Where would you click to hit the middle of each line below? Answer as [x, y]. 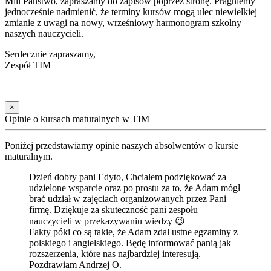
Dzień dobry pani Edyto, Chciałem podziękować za [128, 177]
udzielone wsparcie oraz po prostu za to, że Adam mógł [135, 188]
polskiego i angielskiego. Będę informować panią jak [130, 243]
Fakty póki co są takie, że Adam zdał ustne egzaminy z [133, 232]
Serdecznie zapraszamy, [50, 54]
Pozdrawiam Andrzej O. [75, 264]
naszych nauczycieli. [44, 33]
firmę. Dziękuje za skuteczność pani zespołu [113, 209]
